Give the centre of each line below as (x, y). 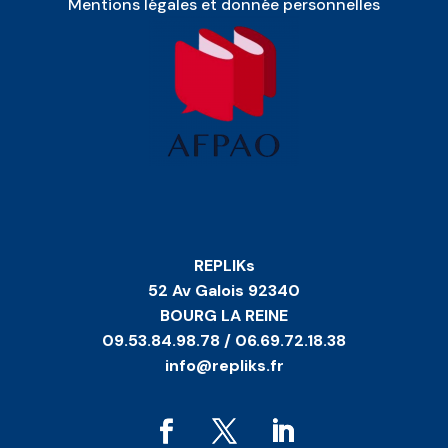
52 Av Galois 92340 (224, 290)
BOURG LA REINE (224, 315)
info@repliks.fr (224, 365)
